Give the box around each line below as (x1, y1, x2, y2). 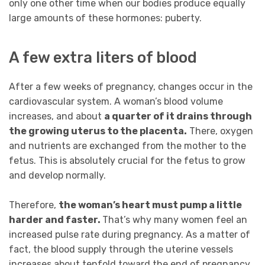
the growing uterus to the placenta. (9, 125, 187, 137)
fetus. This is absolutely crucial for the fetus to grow (9, 154, 245, 166)
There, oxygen (187, 125, 253, 137)
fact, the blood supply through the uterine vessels (9, 244, 233, 256)
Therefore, (9, 199, 59, 211)
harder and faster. (9, 214, 102, 226)
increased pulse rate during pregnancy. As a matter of (9, 229, 250, 241)
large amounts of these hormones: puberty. (9, 12, 202, 24)
